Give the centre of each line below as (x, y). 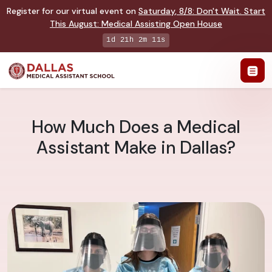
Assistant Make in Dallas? (136, 148)
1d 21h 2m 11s (136, 40)
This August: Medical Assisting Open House (136, 24)
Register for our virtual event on (73, 11)
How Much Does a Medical (136, 127)
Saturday (157, 11)
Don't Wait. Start (231, 11)
